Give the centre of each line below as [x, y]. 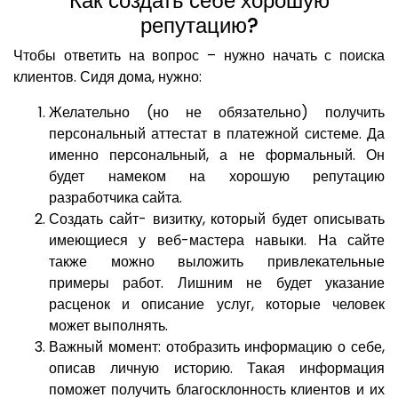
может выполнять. [108, 326]
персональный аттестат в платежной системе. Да [217, 134]
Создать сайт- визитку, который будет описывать [217, 219]
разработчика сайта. [115, 198]
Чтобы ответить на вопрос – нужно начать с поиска [199, 56]
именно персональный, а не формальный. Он [217, 155]
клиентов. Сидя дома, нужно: [107, 77]
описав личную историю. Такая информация [217, 369]
